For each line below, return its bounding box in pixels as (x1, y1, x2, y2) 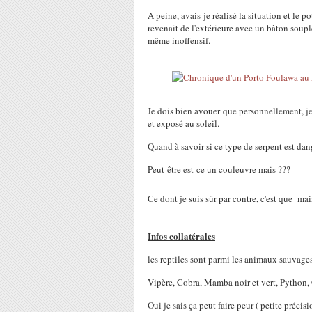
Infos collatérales (148, 229, 215, 242)
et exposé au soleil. (148, 117, 222, 130)
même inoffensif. (148, 34, 210, 47)
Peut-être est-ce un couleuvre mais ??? (148, 163, 290, 175)
